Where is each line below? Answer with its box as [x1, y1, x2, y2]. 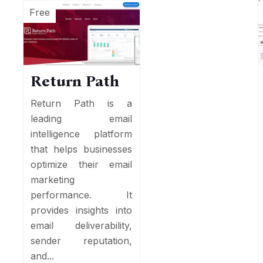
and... [31, 249, 55, 262]
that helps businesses [31, 143, 133, 155]
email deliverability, [31, 219, 133, 231]
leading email [31, 112, 133, 124]
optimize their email [31, 158, 133, 170]
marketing [31, 173, 75, 186]
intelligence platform [31, 127, 133, 140]
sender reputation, [31, 234, 133, 247]
